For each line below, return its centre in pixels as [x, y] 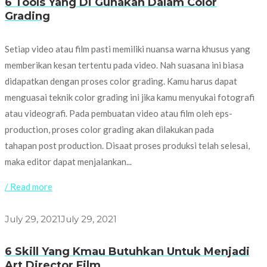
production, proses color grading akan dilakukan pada [109, 130]
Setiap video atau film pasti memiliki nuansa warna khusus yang [128, 49]
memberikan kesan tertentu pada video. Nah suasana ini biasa [124, 65]
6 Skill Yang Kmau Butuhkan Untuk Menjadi [127, 252]
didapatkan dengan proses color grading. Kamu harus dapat [121, 81]
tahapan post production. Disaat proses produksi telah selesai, [127, 146]
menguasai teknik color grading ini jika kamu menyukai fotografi [130, 97]
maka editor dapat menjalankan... [68, 162]
